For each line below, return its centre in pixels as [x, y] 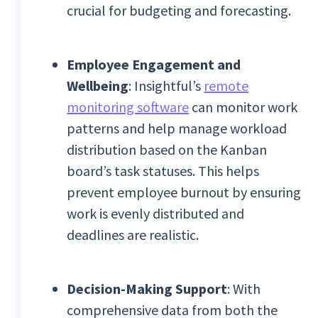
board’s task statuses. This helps [163, 171]
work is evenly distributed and [156, 214]
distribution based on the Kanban [167, 150]
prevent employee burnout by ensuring [184, 192]
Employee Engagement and [154, 65]
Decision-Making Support [147, 289]
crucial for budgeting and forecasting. [179, 11]
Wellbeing [98, 86]
